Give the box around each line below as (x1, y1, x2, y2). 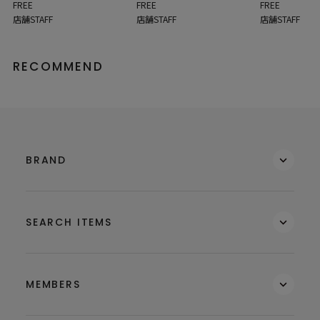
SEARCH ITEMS (26, 214, 112, 229)
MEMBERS (26, 276, 81, 291)
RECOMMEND (13, 58, 104, 76)
